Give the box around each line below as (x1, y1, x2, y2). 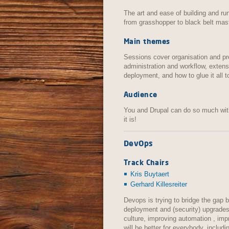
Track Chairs (124, 158, 169, 167)
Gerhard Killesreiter (130, 180, 187, 188)
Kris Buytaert (130, 170, 169, 178)
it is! (124, 116, 136, 124)
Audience (124, 90, 157, 99)
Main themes (124, 37, 170, 46)
